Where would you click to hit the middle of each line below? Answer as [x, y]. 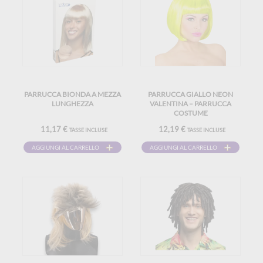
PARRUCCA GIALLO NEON [190, 94]
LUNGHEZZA [73, 104]
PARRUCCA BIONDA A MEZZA [73, 94]
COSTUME [190, 113]
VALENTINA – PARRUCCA [190, 104]
